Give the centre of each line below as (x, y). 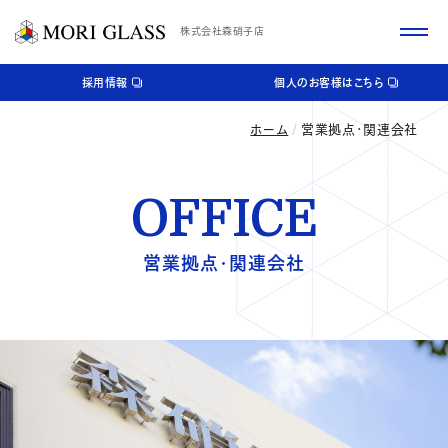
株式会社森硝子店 (222, 31)
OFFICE (224, 219)
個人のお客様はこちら (329, 83)
